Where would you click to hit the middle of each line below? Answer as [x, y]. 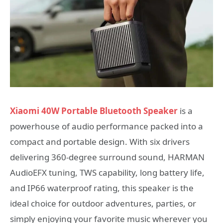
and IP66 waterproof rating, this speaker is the [102, 188]
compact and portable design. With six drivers [100, 142]
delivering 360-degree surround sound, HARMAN [107, 157]
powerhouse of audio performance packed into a [107, 126]
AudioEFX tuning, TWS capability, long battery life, [107, 173]
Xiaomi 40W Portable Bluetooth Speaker [94, 111]
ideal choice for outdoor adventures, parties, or [103, 204]
